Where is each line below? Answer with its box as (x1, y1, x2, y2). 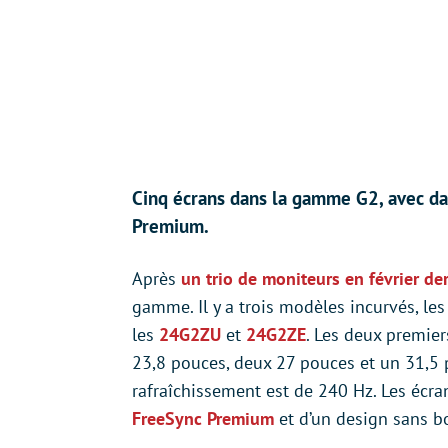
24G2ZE (246, 323, 306, 346)
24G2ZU (159, 323, 221, 346)
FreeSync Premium (132, 407, 274, 430)
